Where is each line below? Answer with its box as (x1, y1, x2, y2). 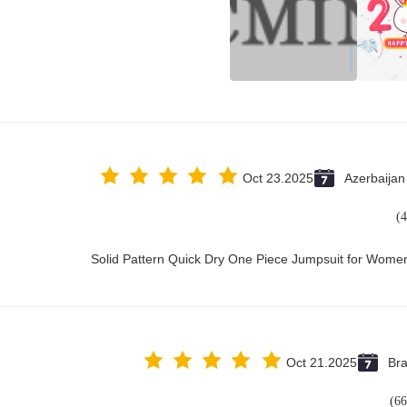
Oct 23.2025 (243, 171, 313, 185)
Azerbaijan (344, 171, 405, 185)
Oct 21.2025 (286, 355, 357, 370)
